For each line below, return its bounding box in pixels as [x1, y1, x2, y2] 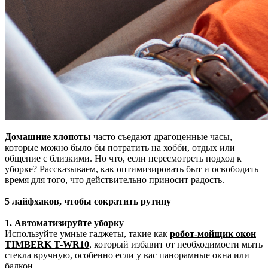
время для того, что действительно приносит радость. [5, 174, 224, 185]
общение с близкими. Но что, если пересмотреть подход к [5, 153, 242, 163]
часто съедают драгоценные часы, [91, 131, 232, 142]
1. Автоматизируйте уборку [5, 217, 124, 228]
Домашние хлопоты [5, 131, 91, 142]
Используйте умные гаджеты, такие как [5, 228, 170, 239]
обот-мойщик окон [175, 228, 256, 239]
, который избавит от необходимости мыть [89, 239, 263, 249]
